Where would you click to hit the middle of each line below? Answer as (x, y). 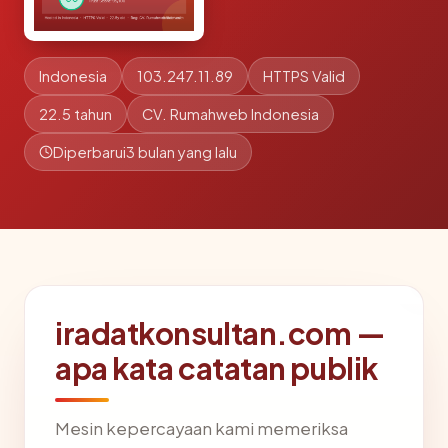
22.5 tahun (75, 114)
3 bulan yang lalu (181, 152)
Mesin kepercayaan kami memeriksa (201, 428)
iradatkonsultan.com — (220, 333)
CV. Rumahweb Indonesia (230, 114)
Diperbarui (89, 152)
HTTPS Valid (304, 76)
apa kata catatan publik (216, 368)
